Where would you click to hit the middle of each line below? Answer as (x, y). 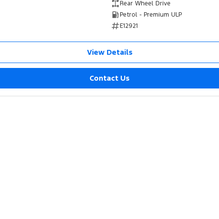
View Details (109, 52)
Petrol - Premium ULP (151, 14)
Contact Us (109, 78)
